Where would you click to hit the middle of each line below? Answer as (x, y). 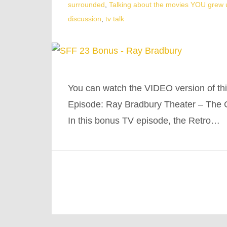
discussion (85, 19)
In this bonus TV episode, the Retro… (144, 121)
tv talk (115, 19)
